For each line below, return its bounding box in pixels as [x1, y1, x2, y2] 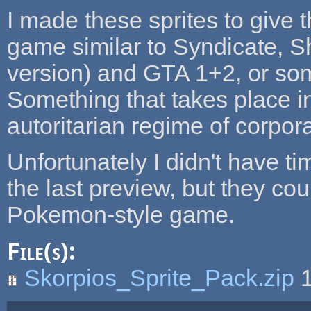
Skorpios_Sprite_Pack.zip [24, 264, 294, 291]
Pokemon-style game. [6, 201, 235, 228]
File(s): [6, 237, 82, 265]
